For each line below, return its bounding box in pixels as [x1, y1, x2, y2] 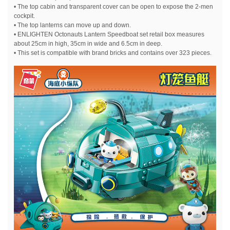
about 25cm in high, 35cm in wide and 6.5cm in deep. [14, 40, 162, 47]
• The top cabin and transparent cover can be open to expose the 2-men [14, 3, 213, 10]
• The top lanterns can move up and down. [14, 21, 131, 29]
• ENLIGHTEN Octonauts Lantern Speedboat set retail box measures [14, 30, 204, 38]
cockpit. [14, 12, 35, 20]
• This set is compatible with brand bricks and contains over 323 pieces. [14, 49, 212, 56]
